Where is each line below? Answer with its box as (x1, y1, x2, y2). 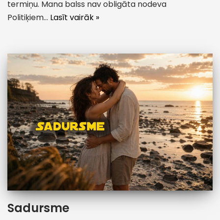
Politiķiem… (7, 11, 50, 23)
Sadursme (7, 199, 69, 216)
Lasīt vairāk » (50, 11, 99, 23)
